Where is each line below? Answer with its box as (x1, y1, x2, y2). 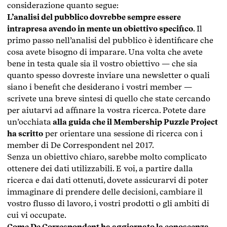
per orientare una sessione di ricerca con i (43, 128, 203, 138)
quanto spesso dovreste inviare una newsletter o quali (7, 70, 210, 80)
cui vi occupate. (7, 210, 66, 220)
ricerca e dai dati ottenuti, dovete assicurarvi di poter (7, 175, 208, 185)
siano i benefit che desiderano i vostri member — (7, 82, 192, 92)
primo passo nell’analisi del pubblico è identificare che (7, 35, 213, 45)
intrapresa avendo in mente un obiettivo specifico (7, 23, 193, 33)
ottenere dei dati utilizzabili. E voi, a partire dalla (7, 163, 193, 173)
